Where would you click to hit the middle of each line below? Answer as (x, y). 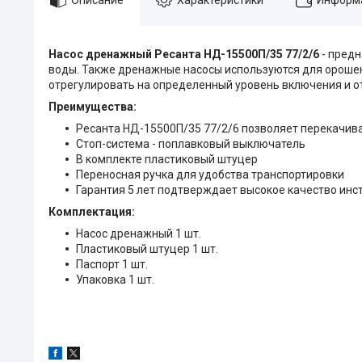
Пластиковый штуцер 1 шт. (147, 248)
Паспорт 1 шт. (112, 264)
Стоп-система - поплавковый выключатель (191, 143)
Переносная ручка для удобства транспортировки (210, 174)
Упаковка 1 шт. (115, 279)
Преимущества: (93, 106)
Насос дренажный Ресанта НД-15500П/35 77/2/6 (185, 54)
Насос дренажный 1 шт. (139, 233)
